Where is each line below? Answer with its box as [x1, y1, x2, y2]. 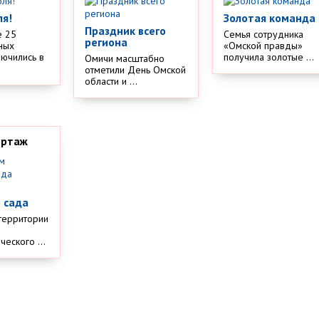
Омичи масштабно [85, 52, 165, 66]
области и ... [85, 75, 138, 88]
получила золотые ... [224, 51, 315, 64]
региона [85, 35, 128, 50]
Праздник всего [85, 23, 167, 38]
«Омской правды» [224, 39, 303, 53]
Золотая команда [224, 11, 316, 26]
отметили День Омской [85, 63, 187, 77]
